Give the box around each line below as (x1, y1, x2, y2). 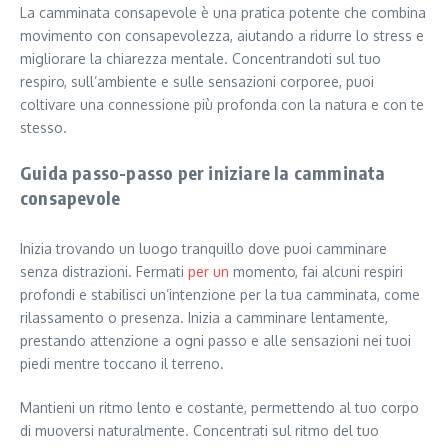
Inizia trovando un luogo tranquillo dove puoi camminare (20, 239, 387, 257)
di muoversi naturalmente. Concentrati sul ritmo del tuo (20, 421, 379, 439)
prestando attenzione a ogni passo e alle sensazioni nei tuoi (20, 331, 411, 349)
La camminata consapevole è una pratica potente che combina (20, 3, 426, 21)
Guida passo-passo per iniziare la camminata (20, 160, 386, 184)
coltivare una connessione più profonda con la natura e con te (20, 95, 424, 113)
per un (188, 262, 229, 280)
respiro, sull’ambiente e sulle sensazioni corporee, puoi (20, 72, 374, 90)
